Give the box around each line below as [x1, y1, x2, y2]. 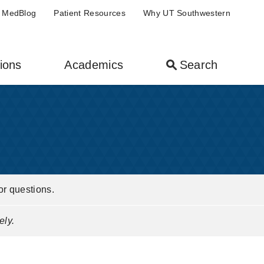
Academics [64, 58, 124, 71]
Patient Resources [54, 8, 126, 18]
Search [179, 58, 218, 71]
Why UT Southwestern [143, 8, 230, 18]
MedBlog [2, 8, 37, 18]
